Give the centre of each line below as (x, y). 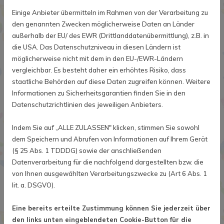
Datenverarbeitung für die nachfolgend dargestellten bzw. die (108, 162)
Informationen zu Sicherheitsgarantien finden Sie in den (99, 93)
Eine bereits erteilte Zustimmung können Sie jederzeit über (111, 208)
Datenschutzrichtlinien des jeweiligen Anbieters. (87, 104)
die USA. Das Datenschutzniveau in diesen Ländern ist (96, 47)
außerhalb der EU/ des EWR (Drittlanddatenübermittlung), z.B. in (110, 35)
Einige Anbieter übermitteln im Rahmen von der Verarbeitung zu (110, 12)
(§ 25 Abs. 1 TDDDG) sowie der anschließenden (87, 150)
